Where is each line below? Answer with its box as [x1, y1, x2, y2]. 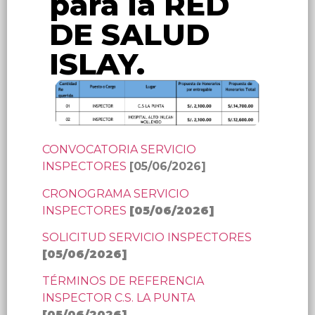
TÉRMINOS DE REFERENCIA [42, 274, 204, 288]
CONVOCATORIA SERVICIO [42, 143, 196, 157]
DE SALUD [49, 16, 210, 53]
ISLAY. [49, 46, 145, 83]
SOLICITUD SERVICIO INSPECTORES [42, 231, 252, 245]
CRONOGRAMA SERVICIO [42, 186, 189, 200]
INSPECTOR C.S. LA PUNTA [42, 291, 195, 305]
